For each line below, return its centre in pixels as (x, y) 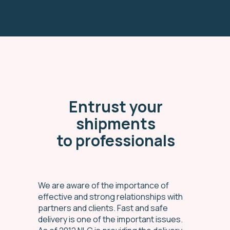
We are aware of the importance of (103, 186)
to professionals (116, 141)
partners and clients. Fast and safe (103, 208)
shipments (116, 124)
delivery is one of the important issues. (110, 219)
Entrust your (116, 107)
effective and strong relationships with (110, 197)
